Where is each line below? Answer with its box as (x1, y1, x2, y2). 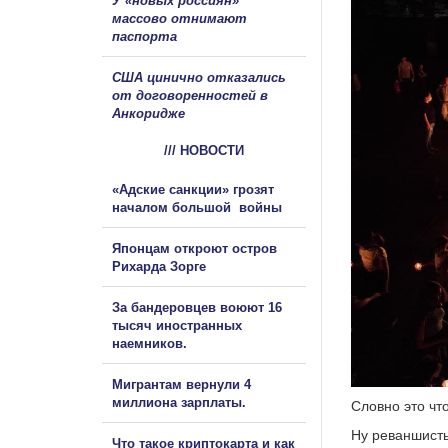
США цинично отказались (112, 69, 286, 85)
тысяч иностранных (112, 317, 242, 333)
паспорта (112, 28, 177, 44)
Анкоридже (112, 105, 185, 121)
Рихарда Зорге (112, 258, 206, 274)
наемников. (112, 335, 187, 351)
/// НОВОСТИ (164, 142, 244, 158)
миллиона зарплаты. (112, 394, 246, 410)
